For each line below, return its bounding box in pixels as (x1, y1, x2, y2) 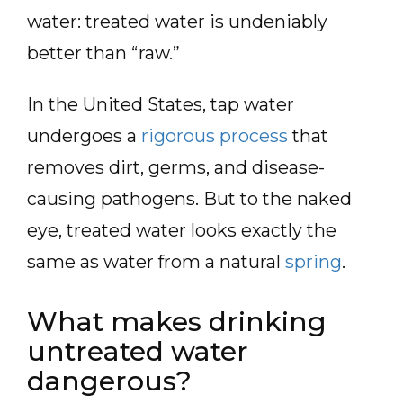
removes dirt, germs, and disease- (27, 157, 325, 178)
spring (285, 251, 342, 273)
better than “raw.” (27, 42, 180, 64)
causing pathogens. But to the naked (27, 188, 352, 210)
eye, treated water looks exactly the (27, 219, 336, 241)
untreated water (27, 335, 248, 368)
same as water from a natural (27, 251, 285, 273)
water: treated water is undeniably (27, 11, 327, 32)
